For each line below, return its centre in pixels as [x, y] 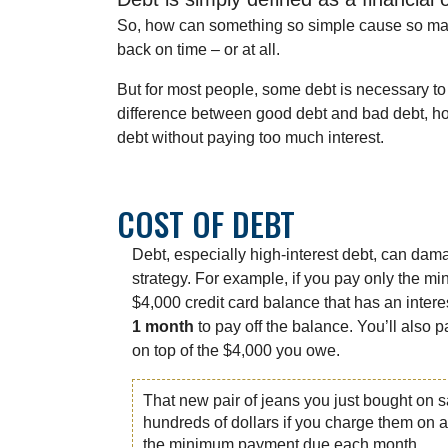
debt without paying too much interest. [250, 138]
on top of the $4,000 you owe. [236, 351]
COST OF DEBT [206, 224]
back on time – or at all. [198, 50]
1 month [163, 327]
